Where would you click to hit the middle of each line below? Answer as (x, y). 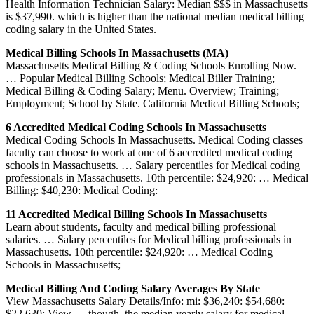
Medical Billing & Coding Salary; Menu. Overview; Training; (142, 90)
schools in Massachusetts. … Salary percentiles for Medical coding (153, 165)
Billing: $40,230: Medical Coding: (82, 190)
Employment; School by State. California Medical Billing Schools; (152, 103)
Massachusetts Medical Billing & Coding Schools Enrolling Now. (151, 65)
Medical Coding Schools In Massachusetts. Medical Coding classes (154, 139)
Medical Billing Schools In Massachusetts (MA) (117, 53)
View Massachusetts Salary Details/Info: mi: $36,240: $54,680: (145, 301)
